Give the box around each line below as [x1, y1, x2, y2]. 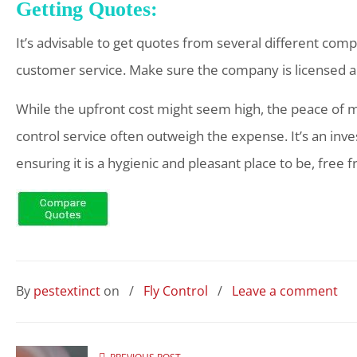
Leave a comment [232, 281, 338, 300]
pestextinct [33, 281, 100, 300]
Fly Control [143, 281, 208, 300]
